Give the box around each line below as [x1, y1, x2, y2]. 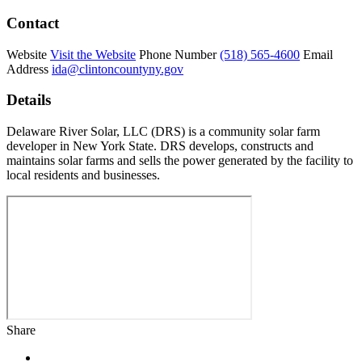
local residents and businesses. [6, 168, 160, 182]
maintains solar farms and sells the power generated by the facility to [6, 154, 353, 167]
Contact [6, 14, 59, 32]
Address [6, 61, 48, 76]
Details [6, 91, 51, 109]
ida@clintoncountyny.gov [52, 61, 183, 76]
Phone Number [139, 47, 217, 61]
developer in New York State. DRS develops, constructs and [6, 139, 314, 153]
